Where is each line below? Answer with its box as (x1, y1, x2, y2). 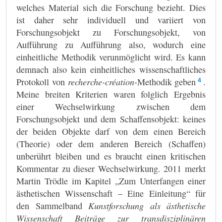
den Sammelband (16, 199, 88, 212)
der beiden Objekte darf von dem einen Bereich (16, 125, 206, 137)
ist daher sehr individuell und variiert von (16, 13, 206, 26)
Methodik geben (137, 75, 196, 88)
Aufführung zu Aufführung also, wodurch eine (16, 38, 206, 51)
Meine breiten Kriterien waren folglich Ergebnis (16, 88, 206, 100)
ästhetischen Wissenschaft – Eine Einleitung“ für (16, 187, 206, 199)
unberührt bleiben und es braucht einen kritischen (16, 150, 206, 162)
